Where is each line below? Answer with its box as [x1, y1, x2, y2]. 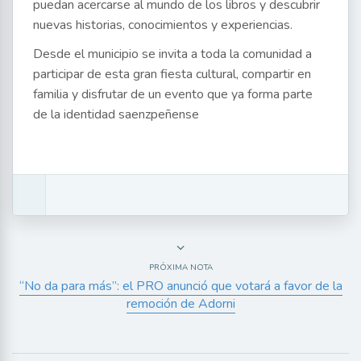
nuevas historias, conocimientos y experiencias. [33, 16, 293, 35]
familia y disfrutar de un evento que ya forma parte [33, 85, 313, 104]
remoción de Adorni [126, 295, 235, 313]
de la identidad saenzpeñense [33, 106, 199, 124]
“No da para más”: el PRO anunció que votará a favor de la [19, 277, 342, 296]
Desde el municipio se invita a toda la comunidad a [33, 45, 312, 64]
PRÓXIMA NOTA [148, 262, 213, 274]
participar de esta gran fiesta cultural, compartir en [33, 65, 311, 84]
